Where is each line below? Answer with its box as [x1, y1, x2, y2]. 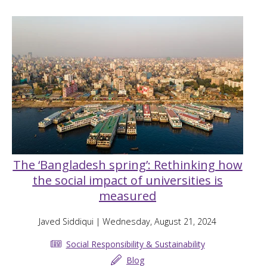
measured [99, 188, 156, 204]
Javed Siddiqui [39, 216, 94, 228]
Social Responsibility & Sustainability [66, 238, 205, 250]
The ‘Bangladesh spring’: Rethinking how [13, 157, 243, 173]
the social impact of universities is [32, 172, 223, 189]
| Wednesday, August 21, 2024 [94, 216, 216, 228]
